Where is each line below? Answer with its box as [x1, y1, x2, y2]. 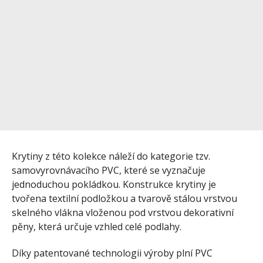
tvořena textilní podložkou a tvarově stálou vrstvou [12, 191, 237, 205]
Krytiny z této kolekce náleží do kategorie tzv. [12, 149, 210, 163]
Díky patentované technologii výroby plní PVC [12, 246, 213, 259]
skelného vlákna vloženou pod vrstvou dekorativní [12, 205, 234, 219]
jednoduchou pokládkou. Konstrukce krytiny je [12, 177, 216, 191]
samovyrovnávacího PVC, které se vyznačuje [12, 163, 205, 177]
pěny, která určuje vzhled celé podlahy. [12, 220, 181, 233]
